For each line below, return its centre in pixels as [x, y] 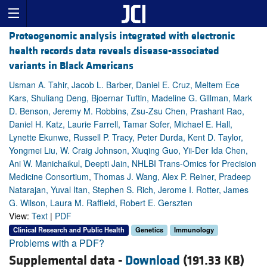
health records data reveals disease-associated [114, 51]
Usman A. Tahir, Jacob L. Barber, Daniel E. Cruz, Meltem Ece [124, 85]
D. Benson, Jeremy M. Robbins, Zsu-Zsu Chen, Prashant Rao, [127, 111]
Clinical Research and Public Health [69, 230]
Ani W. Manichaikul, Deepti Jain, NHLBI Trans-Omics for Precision [133, 164]
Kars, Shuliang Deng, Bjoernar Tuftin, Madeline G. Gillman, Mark [131, 98]
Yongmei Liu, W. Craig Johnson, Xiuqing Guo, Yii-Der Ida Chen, [128, 150]
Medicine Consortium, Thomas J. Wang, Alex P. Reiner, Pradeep [130, 177]
